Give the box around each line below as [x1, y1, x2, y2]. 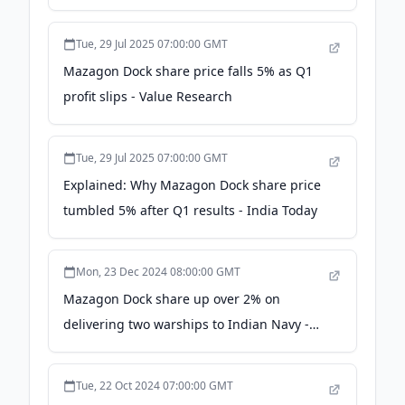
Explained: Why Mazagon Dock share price [63, 176, 321, 193]
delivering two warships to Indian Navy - [63, 316, 309, 333]
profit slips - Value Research [63, 88, 232, 105]
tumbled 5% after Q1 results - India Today [63, 202, 317, 219]
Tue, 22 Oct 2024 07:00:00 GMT [76, 378, 233, 393]
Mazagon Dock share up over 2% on [63, 290, 280, 307]
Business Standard [63, 341, 177, 358]
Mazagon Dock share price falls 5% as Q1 [63, 62, 313, 80]
